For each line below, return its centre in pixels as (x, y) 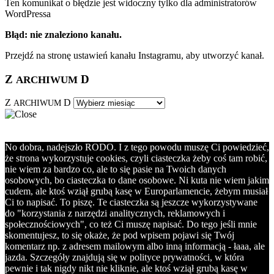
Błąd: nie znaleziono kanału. (63, 34)
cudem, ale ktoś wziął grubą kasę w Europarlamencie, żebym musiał (136, 191)
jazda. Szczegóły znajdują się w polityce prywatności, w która (124, 257)
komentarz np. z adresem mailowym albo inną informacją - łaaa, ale (135, 246)
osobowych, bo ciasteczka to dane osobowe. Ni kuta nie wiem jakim (137, 180)
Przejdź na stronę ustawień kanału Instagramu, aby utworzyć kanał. (135, 55)
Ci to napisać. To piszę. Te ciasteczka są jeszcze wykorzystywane (131, 202)
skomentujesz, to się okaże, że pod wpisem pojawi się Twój (120, 235)
